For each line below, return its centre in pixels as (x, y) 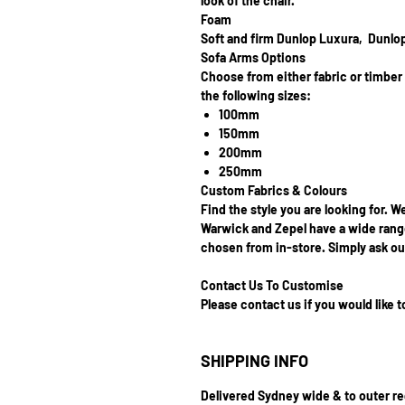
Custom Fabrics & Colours (274, 190)
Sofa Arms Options (253, 57)
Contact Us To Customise (273, 285)
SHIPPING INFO (254, 361)
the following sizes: (256, 95)
